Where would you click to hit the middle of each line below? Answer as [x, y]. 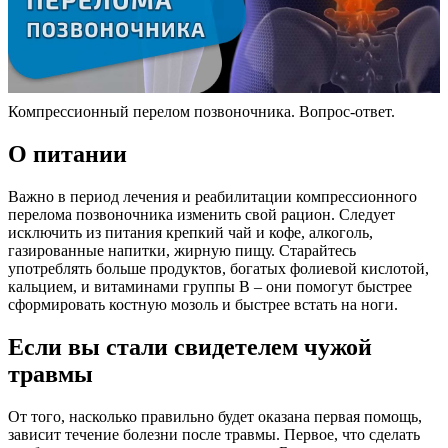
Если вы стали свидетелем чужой [190, 347]
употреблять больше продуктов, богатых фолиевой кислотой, [218, 269]
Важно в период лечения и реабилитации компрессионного [212, 197]
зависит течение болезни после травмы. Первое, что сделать [214, 434]
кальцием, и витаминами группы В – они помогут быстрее [210, 287]
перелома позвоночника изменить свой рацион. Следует [201, 215]
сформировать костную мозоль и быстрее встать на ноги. [203, 305]
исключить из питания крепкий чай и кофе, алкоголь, [190, 233]
